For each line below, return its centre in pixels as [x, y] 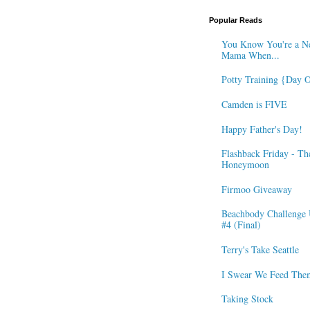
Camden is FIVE [254, 104]
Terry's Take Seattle [260, 249]
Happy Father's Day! [262, 129]
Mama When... [250, 55]
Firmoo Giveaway [256, 189]
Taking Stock [247, 299]
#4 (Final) [241, 225]
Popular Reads [236, 20]
